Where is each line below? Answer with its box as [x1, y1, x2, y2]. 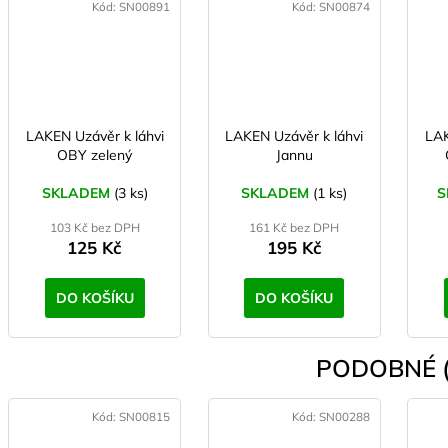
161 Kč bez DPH [249, 220, 340, 236]
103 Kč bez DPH [49, 220, 140, 236]
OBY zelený [57, 146, 133, 165]
